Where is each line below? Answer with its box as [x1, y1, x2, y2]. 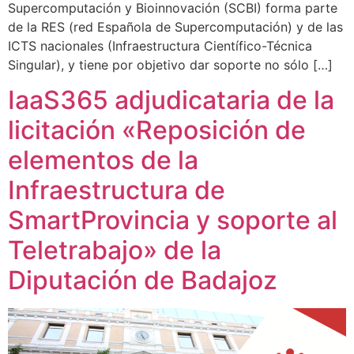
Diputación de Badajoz [8, 265, 277, 296]
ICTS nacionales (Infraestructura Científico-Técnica [8, 37, 312, 54]
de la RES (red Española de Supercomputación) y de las [8, 18, 343, 35]
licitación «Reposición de [8, 115, 306, 146]
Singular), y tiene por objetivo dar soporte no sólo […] [8, 56, 333, 73]
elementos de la [8, 145, 198, 176]
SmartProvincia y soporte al [8, 205, 337, 236]
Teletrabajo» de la [8, 235, 221, 266]
